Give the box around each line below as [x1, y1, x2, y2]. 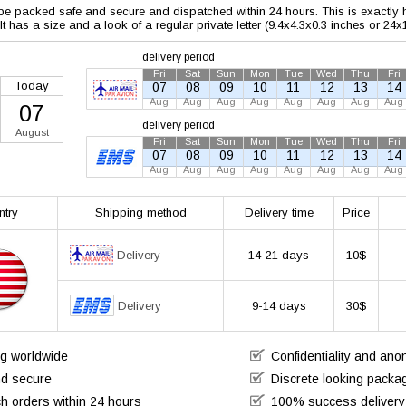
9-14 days [251, 299, 306, 313]
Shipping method [94, 206, 187, 219]
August [14, 127, 49, 138]
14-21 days [248, 248, 309, 262]
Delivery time [244, 206, 314, 219]
